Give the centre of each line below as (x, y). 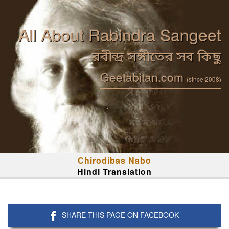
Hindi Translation (114, 171)
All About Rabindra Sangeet (120, 34)
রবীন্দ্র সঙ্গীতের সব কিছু (157, 58)
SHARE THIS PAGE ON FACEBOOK (120, 215)
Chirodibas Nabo (114, 160)
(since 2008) (204, 79)
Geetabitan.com (143, 77)
